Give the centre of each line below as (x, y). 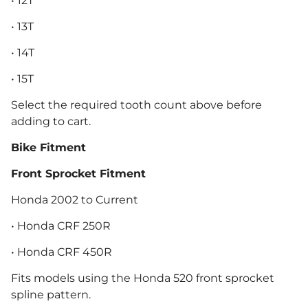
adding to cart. (51, 122)
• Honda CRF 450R (62, 252)
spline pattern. (51, 295)
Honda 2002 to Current (75, 200)
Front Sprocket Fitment (78, 174)
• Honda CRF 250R (61, 226)
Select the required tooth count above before (136, 105)
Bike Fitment (48, 148)
